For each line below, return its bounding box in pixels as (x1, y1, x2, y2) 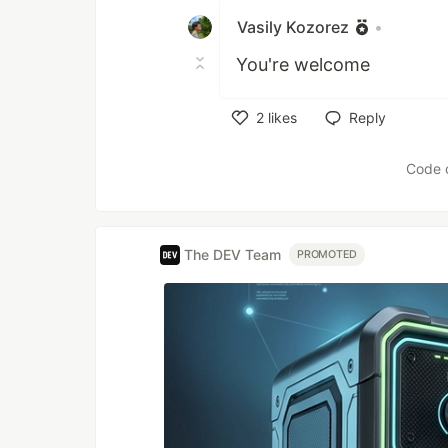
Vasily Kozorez (237, 16, 349, 37)
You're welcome (236, 53, 370, 75)
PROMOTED (297, 248, 358, 262)
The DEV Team (184, 246, 281, 264)
